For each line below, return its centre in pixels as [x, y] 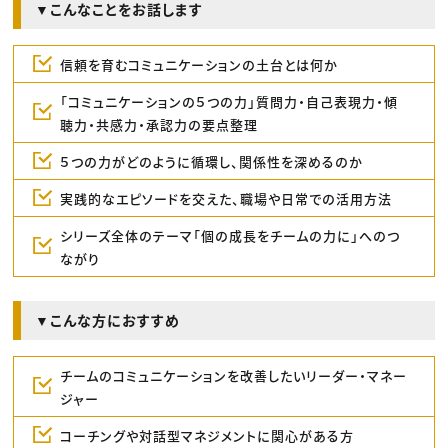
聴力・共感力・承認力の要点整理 [158, 124]
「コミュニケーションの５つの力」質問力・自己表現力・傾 [228, 101]
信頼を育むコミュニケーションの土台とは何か [198, 64]
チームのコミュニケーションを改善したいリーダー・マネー [233, 375]
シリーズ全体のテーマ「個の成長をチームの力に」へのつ [229, 235]
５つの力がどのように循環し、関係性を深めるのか [211, 161]
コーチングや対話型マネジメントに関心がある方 [206, 435]
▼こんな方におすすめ [108, 320]
